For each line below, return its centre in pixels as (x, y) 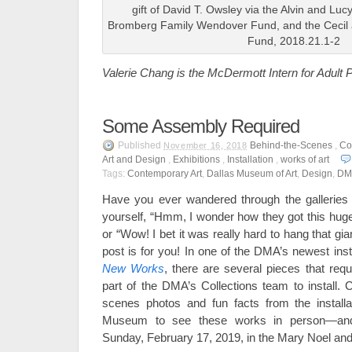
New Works (134, 268)
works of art (305, 159)
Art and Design (134, 159)
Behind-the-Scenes (291, 145)
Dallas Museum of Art (252, 174)
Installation (250, 159)
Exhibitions (196, 159)
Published (141, 145)
